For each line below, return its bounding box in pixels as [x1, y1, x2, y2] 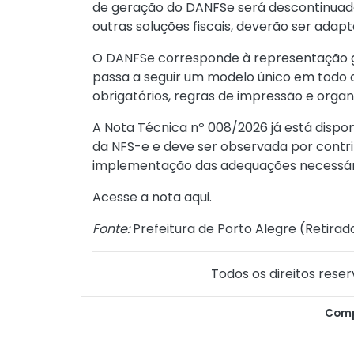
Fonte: [92, 220, 130, 238]
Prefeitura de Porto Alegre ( [130, 220, 305, 238]
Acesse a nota [92, 188, 184, 206]
